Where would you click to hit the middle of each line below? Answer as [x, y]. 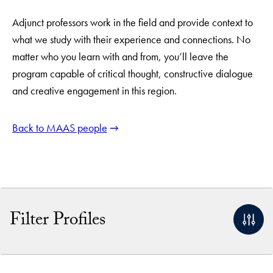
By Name [30, 255]
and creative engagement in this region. [94, 90]
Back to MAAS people [60, 128]
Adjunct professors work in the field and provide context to [133, 22]
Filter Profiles [57, 222]
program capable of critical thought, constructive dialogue [133, 73]
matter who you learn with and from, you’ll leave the [120, 56]
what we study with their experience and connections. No [131, 39]
